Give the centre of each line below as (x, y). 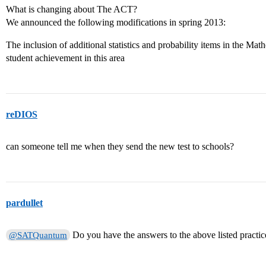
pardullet (24, 203)
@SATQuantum (38, 235)
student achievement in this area (65, 58)
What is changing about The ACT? (72, 9)
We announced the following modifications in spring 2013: (116, 22)
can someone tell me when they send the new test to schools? (120, 146)
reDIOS (22, 114)
